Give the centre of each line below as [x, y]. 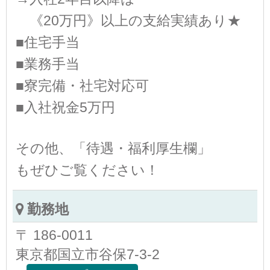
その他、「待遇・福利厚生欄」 [113, 148]
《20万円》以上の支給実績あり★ [128, 20]
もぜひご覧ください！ [87, 170]
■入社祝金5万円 [65, 107]
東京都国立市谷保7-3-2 [88, 254]
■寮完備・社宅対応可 [82, 85]
